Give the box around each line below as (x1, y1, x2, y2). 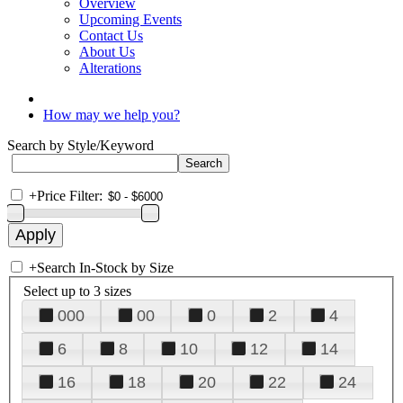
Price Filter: (37, 188, 103, 203)
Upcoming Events (79, 12, 182, 27)
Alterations (79, 60, 141, 76)
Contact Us (79, 28, 143, 43)
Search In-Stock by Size (37, 260, 174, 275)
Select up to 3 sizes (23, 282, 131, 299)
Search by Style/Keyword (7, 138, 154, 153)
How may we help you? (43, 107, 180, 122)
